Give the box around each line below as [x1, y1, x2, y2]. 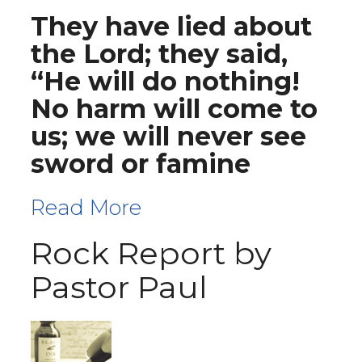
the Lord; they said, [31, 38, 288, 69]
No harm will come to [31, 93, 318, 124]
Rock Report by [31, 234, 271, 272]
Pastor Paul [31, 268, 208, 306]
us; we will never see [31, 120, 306, 152]
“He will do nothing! [31, 65, 300, 97]
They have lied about [31, 11, 312, 42]
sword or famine [31, 148, 250, 179]
